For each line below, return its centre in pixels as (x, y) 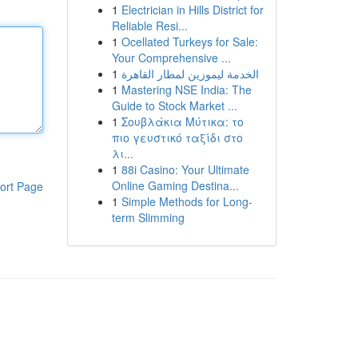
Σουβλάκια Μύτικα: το (182, 121)
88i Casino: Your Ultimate (185, 169)
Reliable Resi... (149, 26)
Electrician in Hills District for (192, 10)
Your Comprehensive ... (171, 58)
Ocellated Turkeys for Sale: (189, 42)
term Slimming (148, 217)
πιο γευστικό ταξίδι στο (177, 137)
